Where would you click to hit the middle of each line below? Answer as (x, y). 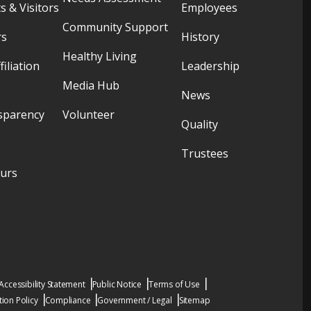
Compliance (68, 300)
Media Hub (91, 85)
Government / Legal (135, 300)
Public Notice (117, 284)
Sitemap (194, 300)
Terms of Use (174, 284)
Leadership (210, 66)
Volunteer (88, 115)
